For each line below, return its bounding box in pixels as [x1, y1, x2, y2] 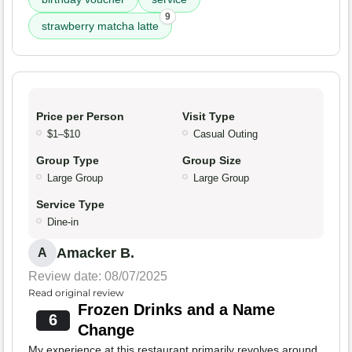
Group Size [182, 154, 241, 167]
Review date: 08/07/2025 [28, 269, 167, 284]
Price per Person [36, 110, 124, 123]
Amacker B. [57, 245, 134, 262]
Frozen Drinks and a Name [77, 301, 275, 319]
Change [77, 321, 134, 339]
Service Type [36, 198, 104, 211]
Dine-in [47, 216, 79, 229]
